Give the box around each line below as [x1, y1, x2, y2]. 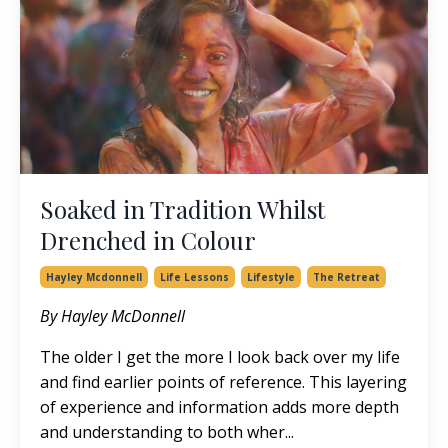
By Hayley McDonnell [40, 305, 185, 328]
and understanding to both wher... [40, 421, 294, 444]
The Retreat [313, 270, 380, 285]
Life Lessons [160, 270, 229, 285]
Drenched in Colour [40, 224, 256, 257]
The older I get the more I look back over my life [40, 346, 400, 369]
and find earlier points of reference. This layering [40, 371, 407, 394]
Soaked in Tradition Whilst [40, 193, 325, 226]
